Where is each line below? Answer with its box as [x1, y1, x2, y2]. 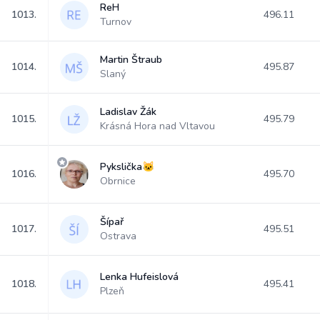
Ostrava [100, 229, 136, 243]
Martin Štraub [100, 53, 162, 66]
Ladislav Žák [100, 105, 156, 119]
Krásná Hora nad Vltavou [100, 119, 215, 133]
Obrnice [100, 174, 136, 188]
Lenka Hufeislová [100, 270, 179, 284]
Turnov [100, 15, 131, 29]
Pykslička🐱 [100, 160, 154, 174]
